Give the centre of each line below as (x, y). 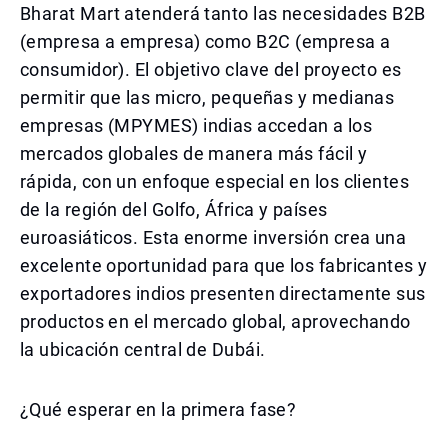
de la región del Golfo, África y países (174, 209)
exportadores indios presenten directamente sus (223, 293)
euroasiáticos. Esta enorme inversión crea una (213, 237)
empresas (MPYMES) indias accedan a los (196, 125)
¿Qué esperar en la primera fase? (158, 409)
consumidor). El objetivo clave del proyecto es (211, 69)
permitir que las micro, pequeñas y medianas (207, 97)
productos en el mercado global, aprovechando (215, 321)
